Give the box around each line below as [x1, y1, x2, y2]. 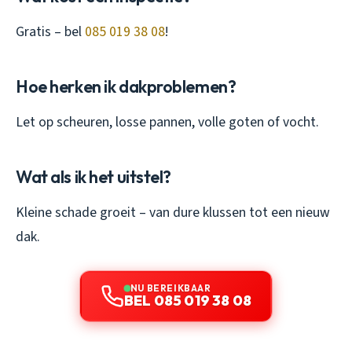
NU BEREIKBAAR [130, 282, 211, 295]
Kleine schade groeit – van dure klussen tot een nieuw [16, 203, 330, 223]
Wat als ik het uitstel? [16, 166, 172, 189]
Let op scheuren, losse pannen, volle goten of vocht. [16, 112, 319, 133]
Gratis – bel [16, 22, 85, 42]
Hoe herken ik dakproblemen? [16, 75, 236, 98]
